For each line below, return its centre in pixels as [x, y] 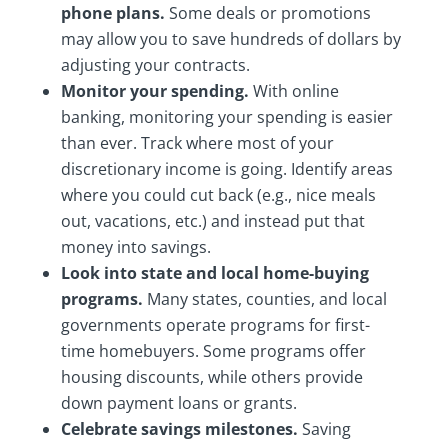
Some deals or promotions [267, 13]
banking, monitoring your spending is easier [226, 117]
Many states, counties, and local [266, 299]
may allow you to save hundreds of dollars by [230, 39]
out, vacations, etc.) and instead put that [212, 221]
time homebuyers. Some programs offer [213, 351]
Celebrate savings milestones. [181, 429]
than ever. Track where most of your [197, 143]
